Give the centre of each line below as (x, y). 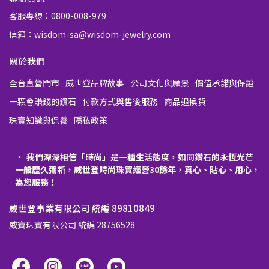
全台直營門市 (34, 83)
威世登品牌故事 (95, 83)
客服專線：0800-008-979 (58, 16)
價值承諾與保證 (225, 83)
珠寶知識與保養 (38, 120)
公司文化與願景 (160, 83)
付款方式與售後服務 (120, 102)
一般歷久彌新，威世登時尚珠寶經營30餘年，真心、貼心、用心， (138, 170)
